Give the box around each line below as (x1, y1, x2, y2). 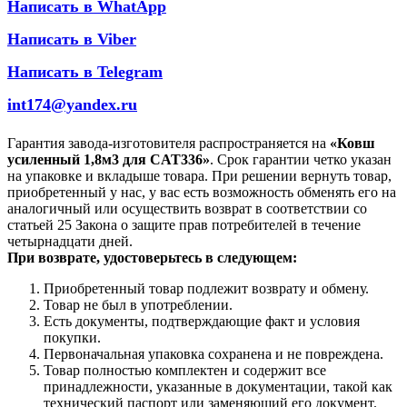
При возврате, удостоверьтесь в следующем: (7, 249, 297, 265)
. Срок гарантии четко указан (210, 151, 392, 167)
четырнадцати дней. (7, 233, 133, 249)
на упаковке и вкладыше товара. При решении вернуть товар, (7, 167, 392, 184)
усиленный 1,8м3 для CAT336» (7, 151, 210, 167)
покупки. (44, 329, 101, 345)
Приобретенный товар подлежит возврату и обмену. (44, 280, 369, 296)
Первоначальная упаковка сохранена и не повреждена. (44, 345, 383, 362)
